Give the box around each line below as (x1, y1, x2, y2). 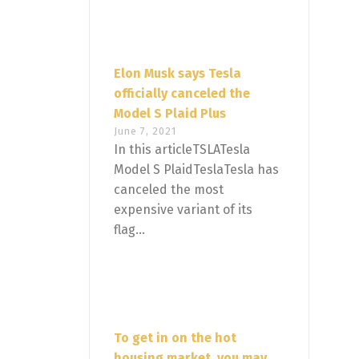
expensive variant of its (114, 202, 252, 218)
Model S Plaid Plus (114, 106, 226, 122)
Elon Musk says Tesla (114, 66, 241, 82)
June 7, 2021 (114, 125, 176, 138)
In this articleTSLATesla (114, 142, 250, 158)
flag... (114, 222, 145, 238)
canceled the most (114, 182, 224, 198)
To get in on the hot (114, 330, 236, 346)
